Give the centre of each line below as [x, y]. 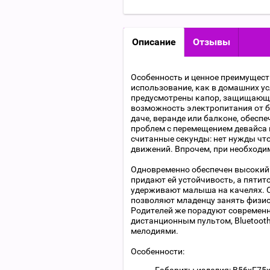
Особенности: [158, 251]
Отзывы [212, 42]
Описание [154, 42]
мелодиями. [155, 231]
